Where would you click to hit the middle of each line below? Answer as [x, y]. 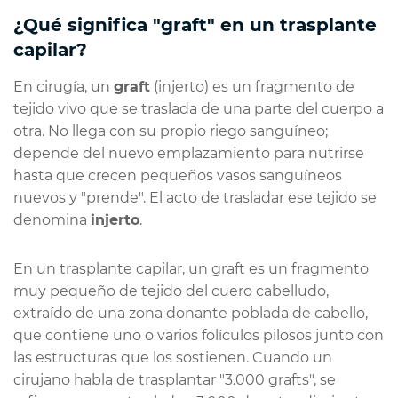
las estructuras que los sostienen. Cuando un [173, 357]
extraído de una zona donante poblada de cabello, [191, 313]
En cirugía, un [64, 86]
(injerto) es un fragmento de [252, 86]
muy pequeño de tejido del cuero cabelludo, [171, 291]
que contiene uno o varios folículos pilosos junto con [199, 335]
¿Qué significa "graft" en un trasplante [195, 24]
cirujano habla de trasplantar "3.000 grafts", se [175, 379]
